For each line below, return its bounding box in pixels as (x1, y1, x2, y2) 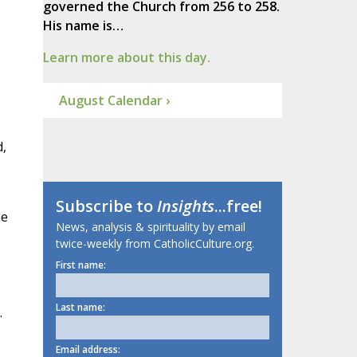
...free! (214, 195, 262, 218)
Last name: (55, 300, 105, 315)
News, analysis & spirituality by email (55, 219, 245, 235)
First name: (55, 258, 106, 273)
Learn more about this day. (42, 49, 210, 67)
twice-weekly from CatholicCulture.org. (55, 236, 254, 252)
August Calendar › (58, 92, 170, 110)
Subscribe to (55, 195, 157, 218)
